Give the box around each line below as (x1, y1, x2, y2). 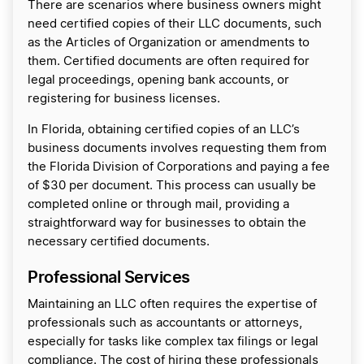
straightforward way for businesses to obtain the (28, 217, 306, 229)
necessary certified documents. (28, 236, 210, 248)
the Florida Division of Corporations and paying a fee (28, 161, 330, 173)
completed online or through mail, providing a (28, 198, 289, 210)
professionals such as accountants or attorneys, (28, 317, 302, 329)
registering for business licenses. (28, 93, 223, 105)
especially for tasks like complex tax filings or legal (28, 336, 318, 348)
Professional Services (28, 267, 190, 287)
